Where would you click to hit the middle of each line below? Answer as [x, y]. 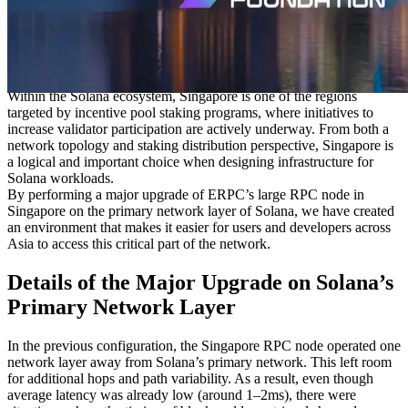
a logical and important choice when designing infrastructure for [190, 161]
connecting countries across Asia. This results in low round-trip [188, 46]
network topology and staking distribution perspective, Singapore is [200, 145]
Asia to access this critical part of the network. [139, 243]
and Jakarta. [41, 79]
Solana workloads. [61, 178]
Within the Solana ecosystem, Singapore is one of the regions [182, 96]
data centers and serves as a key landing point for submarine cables [199, 30]
